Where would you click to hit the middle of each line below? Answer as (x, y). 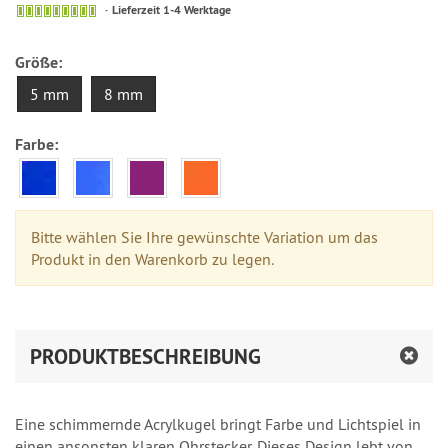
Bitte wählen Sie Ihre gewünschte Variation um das (204, 236)
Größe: (38, 62)
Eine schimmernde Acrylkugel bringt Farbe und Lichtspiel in (218, 423)
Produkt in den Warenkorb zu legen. (152, 258)
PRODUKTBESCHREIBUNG (145, 356)
